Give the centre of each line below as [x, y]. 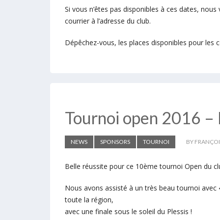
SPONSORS [115, 142]
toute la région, [89, 200]
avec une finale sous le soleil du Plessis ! [128, 211]
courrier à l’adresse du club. [108, 21]
